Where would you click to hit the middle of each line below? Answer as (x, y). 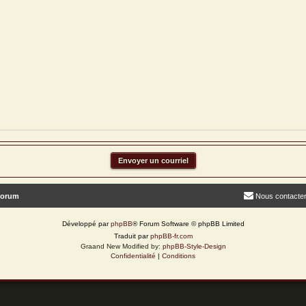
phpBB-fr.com (171, 236)
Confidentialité (133, 256)
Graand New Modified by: (121, 246)
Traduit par (132, 236)
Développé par (86, 224)
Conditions (179, 256)
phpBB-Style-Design (194, 246)
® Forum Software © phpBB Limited (188, 224)
